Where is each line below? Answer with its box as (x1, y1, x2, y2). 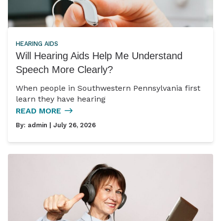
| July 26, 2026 (47, 121, 96, 129)
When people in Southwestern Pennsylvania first (16, 83, 200, 93)
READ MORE (16, 106, 61, 116)
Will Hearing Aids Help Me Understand (16, 50, 183, 61)
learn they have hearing (16, 94, 106, 104)
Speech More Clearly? (16, 64, 113, 75)
